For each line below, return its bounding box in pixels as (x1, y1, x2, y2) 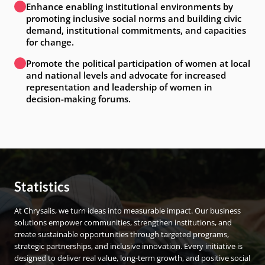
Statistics (14, 179, 70, 195)
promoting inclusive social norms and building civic (26, 12, 241, 24)
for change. (26, 36, 74, 48)
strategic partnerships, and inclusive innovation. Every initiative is (14, 241, 243, 251)
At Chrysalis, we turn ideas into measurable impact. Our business (14, 205, 241, 216)
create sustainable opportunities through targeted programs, (14, 229, 229, 240)
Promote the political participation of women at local (26, 57, 250, 69)
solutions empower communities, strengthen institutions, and (14, 217, 232, 228)
